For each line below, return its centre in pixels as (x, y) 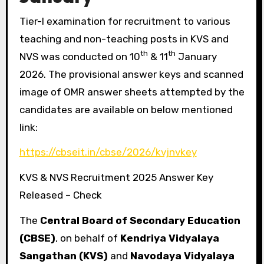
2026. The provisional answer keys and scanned (131, 74)
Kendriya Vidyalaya (169, 238)
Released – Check (60, 195)
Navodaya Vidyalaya (182, 255)
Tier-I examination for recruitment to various (22, 21)
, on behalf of (88, 238)
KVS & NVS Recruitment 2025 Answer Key (116, 178)
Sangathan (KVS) (63, 255)
